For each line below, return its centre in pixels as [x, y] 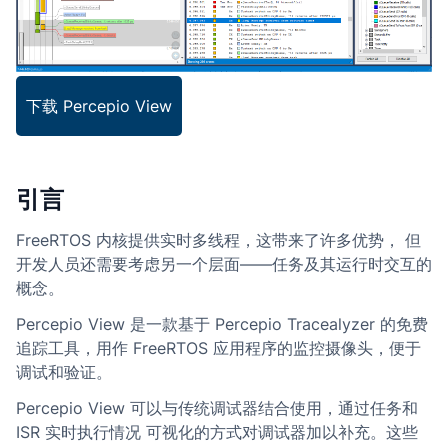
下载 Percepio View [99, 106]
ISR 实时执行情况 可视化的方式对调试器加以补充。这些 [217, 432]
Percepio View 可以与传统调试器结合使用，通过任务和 [217, 408]
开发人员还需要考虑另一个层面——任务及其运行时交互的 [224, 264]
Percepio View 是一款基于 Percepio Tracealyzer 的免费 [222, 324]
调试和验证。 [64, 372]
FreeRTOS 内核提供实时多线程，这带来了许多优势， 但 [218, 240]
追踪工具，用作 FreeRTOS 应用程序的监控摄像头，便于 [218, 348]
